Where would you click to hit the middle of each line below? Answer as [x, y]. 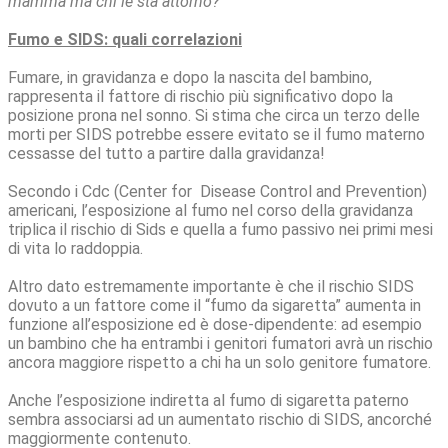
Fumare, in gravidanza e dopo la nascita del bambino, [190, 77]
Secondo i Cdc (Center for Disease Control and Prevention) [217, 191]
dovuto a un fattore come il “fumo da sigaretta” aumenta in [214, 305]
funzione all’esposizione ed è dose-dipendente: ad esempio [215, 324]
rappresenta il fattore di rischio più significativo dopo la [200, 96]
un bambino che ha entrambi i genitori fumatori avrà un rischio [220, 343]
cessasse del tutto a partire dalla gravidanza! [166, 153]
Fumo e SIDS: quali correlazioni [125, 39]
